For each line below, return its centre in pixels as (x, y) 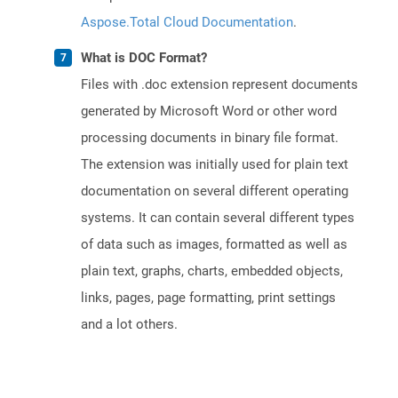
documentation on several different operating (215, 191)
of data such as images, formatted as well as (214, 245)
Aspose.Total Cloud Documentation (187, 23)
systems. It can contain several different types (218, 218)
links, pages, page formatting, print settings (208, 298)
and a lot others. (129, 325)
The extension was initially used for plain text (215, 165)
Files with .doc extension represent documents (219, 85)
